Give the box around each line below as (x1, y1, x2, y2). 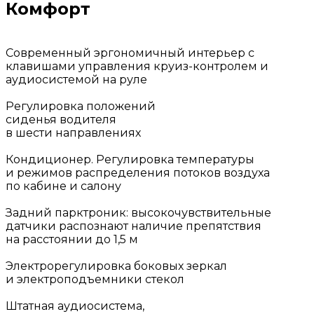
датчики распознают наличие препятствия (6, 219, 261, 233)
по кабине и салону (6, 179, 121, 193)
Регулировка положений (6, 100, 156, 114)
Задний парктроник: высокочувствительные (6, 206, 271, 220)
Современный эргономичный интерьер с (6, 46, 254, 60)
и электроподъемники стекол (6, 273, 184, 287)
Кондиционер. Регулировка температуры (6, 153, 254, 167)
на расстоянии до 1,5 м (6, 233, 138, 247)
